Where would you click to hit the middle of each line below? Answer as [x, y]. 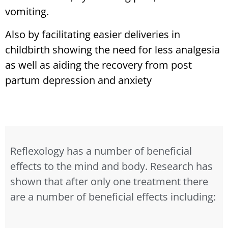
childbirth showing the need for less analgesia [112, 49]
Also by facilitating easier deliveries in [93, 34]
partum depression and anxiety [78, 80]
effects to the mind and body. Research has [111, 166]
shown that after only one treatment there [109, 182]
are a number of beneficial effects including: [113, 197]
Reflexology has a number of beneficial [101, 151]
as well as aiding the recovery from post [98, 65]
